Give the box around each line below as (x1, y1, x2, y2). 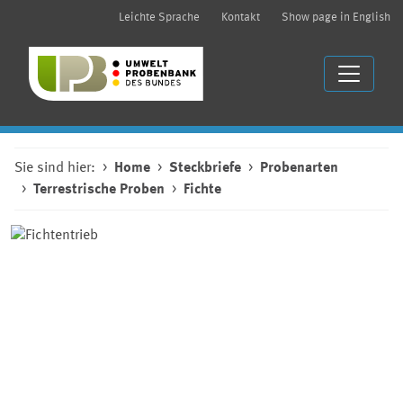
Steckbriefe (169, 161, 241, 175)
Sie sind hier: (14, 161, 95, 175)
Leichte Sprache (119, 12, 200, 23)
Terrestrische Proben (33, 183, 165, 197)
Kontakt (221, 12, 260, 23)
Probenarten (260, 161, 338, 175)
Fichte (184, 183, 221, 197)
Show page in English (282, 12, 390, 23)
